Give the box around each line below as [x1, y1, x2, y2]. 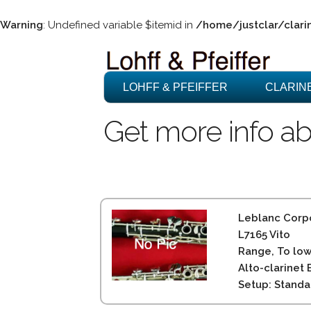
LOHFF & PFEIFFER [123, 81, 228, 93]
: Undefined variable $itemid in [43, 19, 196, 31]
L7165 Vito [238, 228, 291, 241]
